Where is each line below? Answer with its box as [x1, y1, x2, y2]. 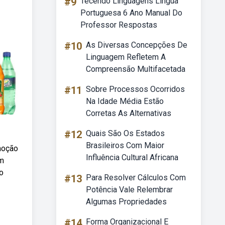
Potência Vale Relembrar [86, 185, 173, 194]
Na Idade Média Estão [86, 96, 164, 106]
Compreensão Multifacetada [86, 64, 185, 74]
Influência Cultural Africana [86, 153, 178, 162]
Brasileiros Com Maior [86, 141, 164, 150]
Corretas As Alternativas [86, 108, 171, 118]
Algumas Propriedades [86, 197, 167, 206]
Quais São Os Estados [86, 129, 165, 138]
